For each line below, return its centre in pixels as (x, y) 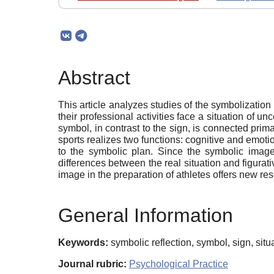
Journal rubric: (92, 264)
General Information (146, 215)
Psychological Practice (179, 264)
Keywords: (83, 242)
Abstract (94, 78)
